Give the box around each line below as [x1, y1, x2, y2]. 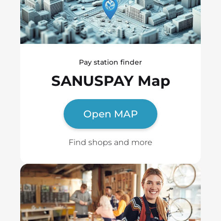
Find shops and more [69, 138, 152, 147]
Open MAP [83, 108, 138, 120]
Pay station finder [79, 57, 142, 67]
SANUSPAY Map [51, 72, 170, 89]
